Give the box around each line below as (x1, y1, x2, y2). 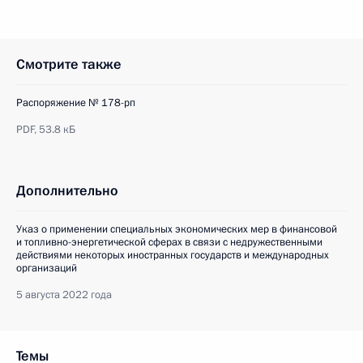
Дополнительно (16, 181, 118, 200)
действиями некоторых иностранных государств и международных (16, 248, 329, 263)
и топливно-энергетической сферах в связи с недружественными (16, 235, 322, 250)
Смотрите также (16, 55, 122, 74)
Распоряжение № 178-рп (16, 96, 135, 110)
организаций (16, 261, 77, 275)
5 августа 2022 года (16, 288, 112, 302)
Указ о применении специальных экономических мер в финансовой (16, 222, 337, 237)
